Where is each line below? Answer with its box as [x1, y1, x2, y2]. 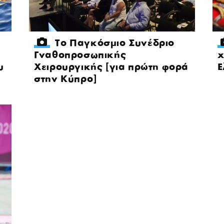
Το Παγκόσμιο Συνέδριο [55, 36, 174, 48]
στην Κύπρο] [34, 72, 97, 84]
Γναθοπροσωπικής [34, 48, 126, 60]
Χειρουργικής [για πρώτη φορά [34, 60, 188, 72]
